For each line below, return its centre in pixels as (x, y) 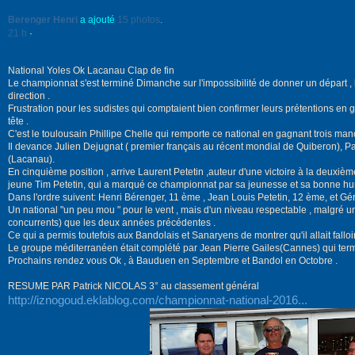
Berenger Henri (43, 19)
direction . (29, 95)
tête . (18, 121)
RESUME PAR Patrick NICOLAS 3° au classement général (134, 286)
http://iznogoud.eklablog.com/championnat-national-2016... (158, 300)
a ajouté (97, 19)
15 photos (139, 19)
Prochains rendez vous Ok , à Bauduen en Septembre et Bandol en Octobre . (173, 260)
